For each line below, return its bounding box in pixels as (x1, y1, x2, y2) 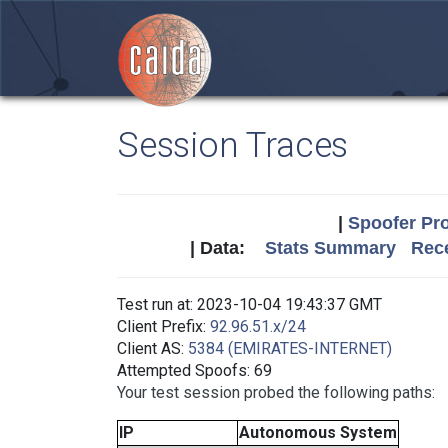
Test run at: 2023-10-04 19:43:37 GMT (117, 295, 382, 314)
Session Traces (117, 124, 349, 166)
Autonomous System (239, 423, 397, 442)
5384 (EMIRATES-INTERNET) (188, 339, 392, 358)
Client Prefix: (117, 317, 210, 336)
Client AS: (117, 339, 188, 358)
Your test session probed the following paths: (117, 383, 435, 402)
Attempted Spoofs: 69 (117, 361, 272, 380)
